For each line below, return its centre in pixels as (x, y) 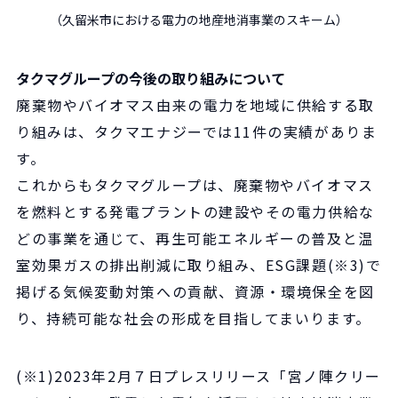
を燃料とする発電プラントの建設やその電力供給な (195, 211)
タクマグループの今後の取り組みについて (151, 78)
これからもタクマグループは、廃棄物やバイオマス (195, 184)
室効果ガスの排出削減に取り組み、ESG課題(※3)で (199, 264)
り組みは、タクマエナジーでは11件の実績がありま (197, 131)
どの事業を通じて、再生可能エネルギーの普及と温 (195, 238)
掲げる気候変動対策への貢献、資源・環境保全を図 (195, 291)
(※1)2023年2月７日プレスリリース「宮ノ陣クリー (199, 375)
